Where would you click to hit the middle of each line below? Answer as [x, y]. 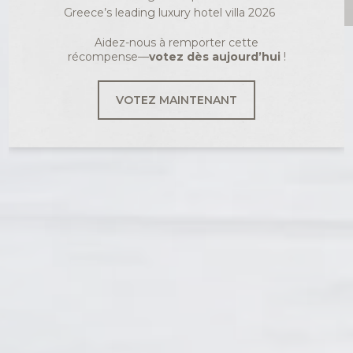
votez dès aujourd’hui [214, 57]
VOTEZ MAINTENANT [176, 100]
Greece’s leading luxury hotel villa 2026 [169, 13]
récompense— [108, 57]
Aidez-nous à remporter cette [176, 43]
